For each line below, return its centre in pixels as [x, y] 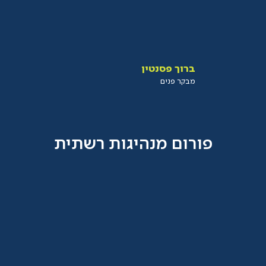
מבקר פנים [178, 81]
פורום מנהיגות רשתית [133, 145]
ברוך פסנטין [169, 69]
